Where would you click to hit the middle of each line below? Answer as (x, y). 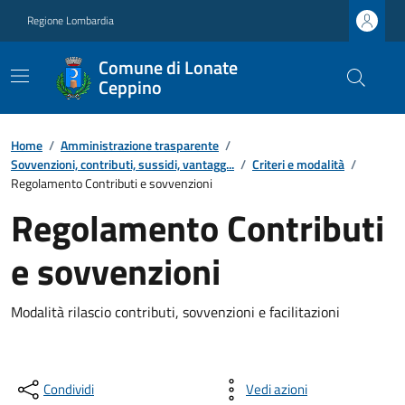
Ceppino (131, 87)
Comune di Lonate (169, 67)
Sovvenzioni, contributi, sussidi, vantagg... (122, 164)
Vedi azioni (277, 389)
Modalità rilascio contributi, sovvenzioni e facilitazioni (175, 312)
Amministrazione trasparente (140, 145)
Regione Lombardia (71, 20)
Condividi (69, 389)
